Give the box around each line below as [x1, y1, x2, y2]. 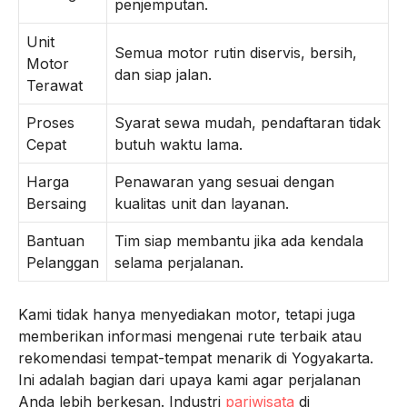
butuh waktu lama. [114, 135, 243, 154]
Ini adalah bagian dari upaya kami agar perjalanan [18, 371, 361, 389]
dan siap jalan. [114, 65, 212, 84]
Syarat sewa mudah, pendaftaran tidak [114, 114, 381, 132]
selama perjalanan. [114, 253, 243, 272]
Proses [26, 114, 74, 132]
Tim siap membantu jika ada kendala [114, 232, 363, 250]
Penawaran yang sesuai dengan [114, 173, 334, 191]
